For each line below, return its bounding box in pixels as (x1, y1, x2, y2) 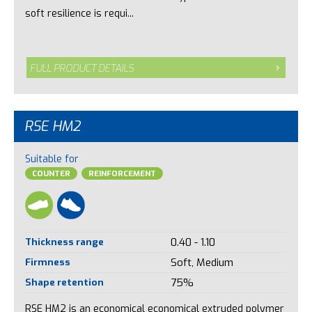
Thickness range (24, 235, 104, 249)
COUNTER (31, 168, 70, 179)
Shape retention (24, 276, 104, 289)
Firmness (24, 256, 70, 269)
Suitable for (24, 152, 79, 166)
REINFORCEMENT (88, 168, 156, 179)
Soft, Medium (170, 256, 233, 270)
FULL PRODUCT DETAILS (30, 61, 134, 75)
